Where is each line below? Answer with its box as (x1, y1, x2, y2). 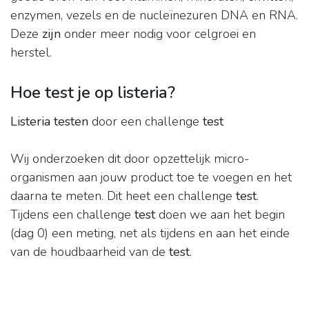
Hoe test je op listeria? (10, 81, 175, 104)
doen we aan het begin (155, 206, 285, 223)
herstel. (10, 44, 52, 61)
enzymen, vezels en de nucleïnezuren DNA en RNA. (10, 7, 298, 24)
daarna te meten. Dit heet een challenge (10, 188, 236, 205)
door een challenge (88, 113, 203, 130)
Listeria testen (10, 113, 88, 130)
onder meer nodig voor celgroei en (61, 26, 256, 43)
